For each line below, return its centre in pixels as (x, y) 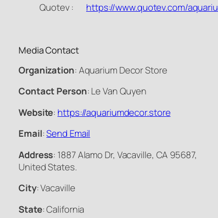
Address (36, 154)
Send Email (68, 134)
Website (36, 112)
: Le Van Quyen (117, 91)
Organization (46, 70)
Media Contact (49, 50)
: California (63, 209)
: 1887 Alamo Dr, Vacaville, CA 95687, (125, 154)
